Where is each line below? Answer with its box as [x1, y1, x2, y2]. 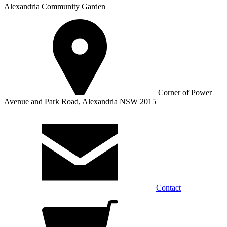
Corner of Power [156, 88, 212, 97]
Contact [156, 183, 181, 192]
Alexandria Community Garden [4, 2, 105, 11]
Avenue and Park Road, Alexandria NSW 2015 [4, 97, 156, 106]
